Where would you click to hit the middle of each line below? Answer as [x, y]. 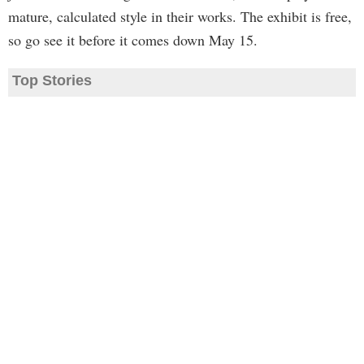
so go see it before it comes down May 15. [133, 40]
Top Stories [52, 80]
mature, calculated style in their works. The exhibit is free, [180, 16]
